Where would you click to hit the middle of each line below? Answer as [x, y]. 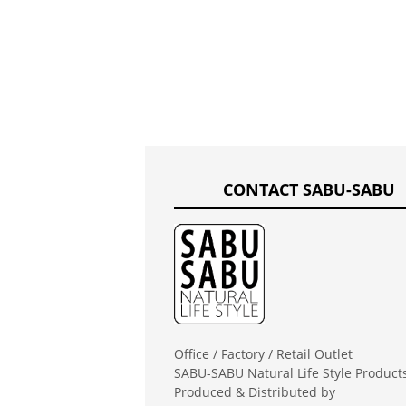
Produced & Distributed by [255, 391]
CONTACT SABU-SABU [309, 189]
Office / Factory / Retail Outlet [263, 353]
